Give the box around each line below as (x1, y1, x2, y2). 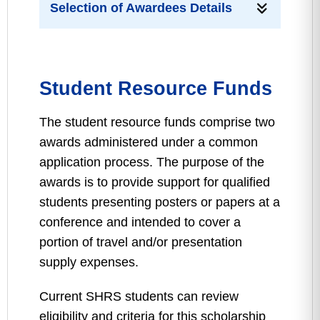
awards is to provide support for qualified (39, 175, 270, 189)
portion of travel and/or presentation (39, 235, 242, 249)
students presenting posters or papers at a (39, 195, 280, 209)
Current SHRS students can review (39, 289, 239, 304)
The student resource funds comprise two (39, 115, 275, 129)
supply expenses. (39, 255, 139, 269)
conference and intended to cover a (39, 215, 241, 229)
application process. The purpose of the (39, 155, 264, 169)
